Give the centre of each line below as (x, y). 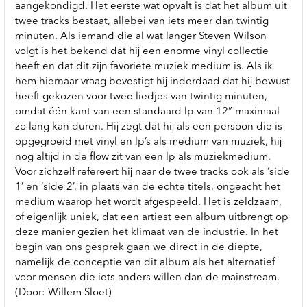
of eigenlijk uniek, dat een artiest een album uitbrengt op (152, 217)
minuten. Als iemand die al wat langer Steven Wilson (141, 36)
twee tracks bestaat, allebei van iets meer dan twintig (142, 21)
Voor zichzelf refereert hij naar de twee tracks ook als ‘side (152, 172)
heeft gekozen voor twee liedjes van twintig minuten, (141, 97)
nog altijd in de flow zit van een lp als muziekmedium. (143, 157)
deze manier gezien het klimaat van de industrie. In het (147, 232)
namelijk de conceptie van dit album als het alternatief (145, 262)
